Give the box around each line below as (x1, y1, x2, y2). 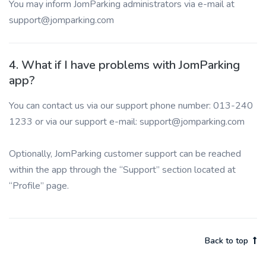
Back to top (205, 235, 248, 246)
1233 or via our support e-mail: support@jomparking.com (9, 115, 245, 128)
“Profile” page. (9, 179, 69, 192)
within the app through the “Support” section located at (9, 163, 236, 176)
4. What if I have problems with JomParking (9, 57, 240, 73)
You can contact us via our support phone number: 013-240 (9, 99, 253, 112)
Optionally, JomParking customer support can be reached (9, 147, 241, 160)
